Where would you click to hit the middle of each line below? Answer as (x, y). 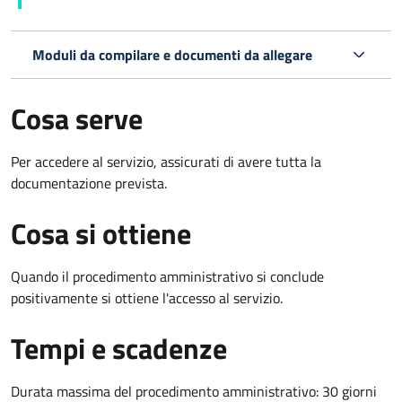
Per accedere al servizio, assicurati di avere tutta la (166, 161)
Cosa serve (77, 118)
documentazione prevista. (89, 183)
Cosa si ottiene (101, 233)
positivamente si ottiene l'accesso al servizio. (147, 297)
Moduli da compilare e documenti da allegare (172, 54)
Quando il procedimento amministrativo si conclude (167, 276)
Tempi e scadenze (119, 348)
